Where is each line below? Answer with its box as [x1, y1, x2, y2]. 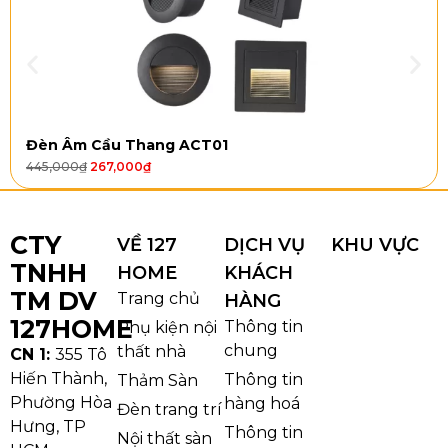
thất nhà [117, 342, 186, 362]
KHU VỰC [331, 234, 419, 257]
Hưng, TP [10, 417, 86, 437]
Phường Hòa [10, 393, 112, 413]
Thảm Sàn [117, 371, 198, 391]
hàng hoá [224, 394, 300, 414]
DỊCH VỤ [224, 234, 305, 257]
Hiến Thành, [10, 369, 107, 389]
